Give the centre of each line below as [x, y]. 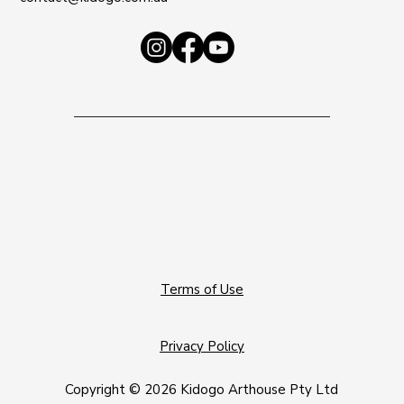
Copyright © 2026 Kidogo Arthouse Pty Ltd [202, 390]
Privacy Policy [202, 347]
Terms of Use [202, 289]
